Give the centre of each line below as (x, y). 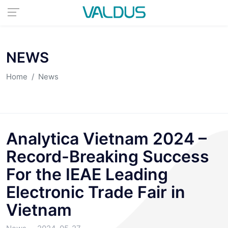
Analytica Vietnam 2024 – (106, 139)
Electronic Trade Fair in (96, 192)
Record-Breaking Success (108, 156)
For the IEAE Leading (87, 174)
